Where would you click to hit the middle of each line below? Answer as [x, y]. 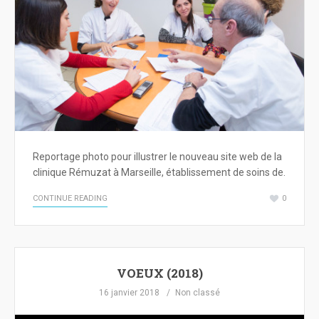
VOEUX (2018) [159, 273]
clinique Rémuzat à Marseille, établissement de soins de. [159, 173]
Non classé [198, 293]
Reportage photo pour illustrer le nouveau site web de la [157, 157]
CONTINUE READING [70, 199]
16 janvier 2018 [129, 293]
